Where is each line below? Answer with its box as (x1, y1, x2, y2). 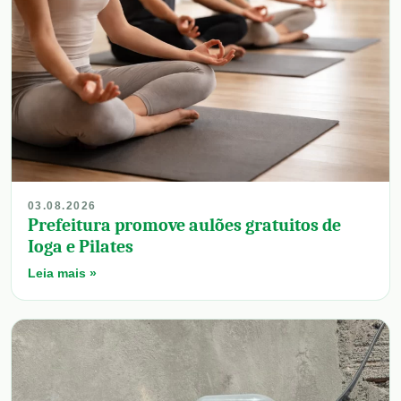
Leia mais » (28, 266, 97, 281)
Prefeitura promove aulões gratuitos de (28, 215, 341, 236)
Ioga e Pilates (28, 236, 133, 258)
